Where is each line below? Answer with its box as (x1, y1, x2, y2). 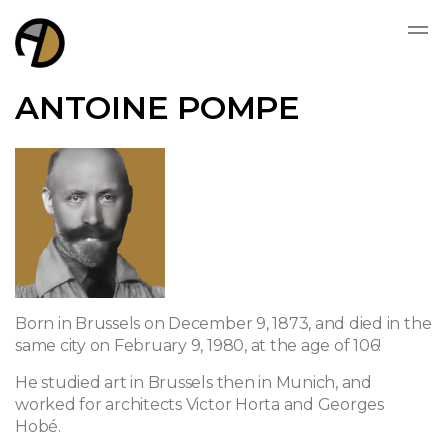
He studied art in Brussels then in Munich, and (15, 373, 372, 392)
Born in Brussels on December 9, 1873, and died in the (15, 314, 432, 333)
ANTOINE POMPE (15, 88, 300, 127)
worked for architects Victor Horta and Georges (15, 395, 384, 414)
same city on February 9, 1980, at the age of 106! (15, 336, 382, 355)
